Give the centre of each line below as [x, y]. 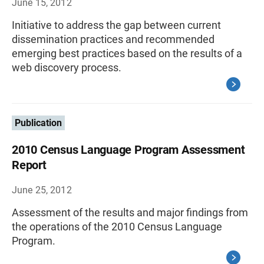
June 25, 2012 [42, 190]
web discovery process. [67, 67]
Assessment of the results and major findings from [130, 212]
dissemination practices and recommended [113, 39]
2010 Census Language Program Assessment [128, 150]
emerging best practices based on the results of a [127, 53]
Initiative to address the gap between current [116, 25]
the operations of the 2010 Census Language [117, 227]
